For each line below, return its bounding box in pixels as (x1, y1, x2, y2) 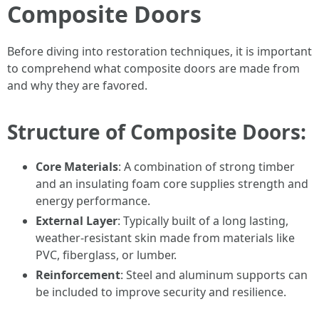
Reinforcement (36, 267, 120, 283)
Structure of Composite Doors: (7, 118, 306, 145)
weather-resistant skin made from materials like (36, 230, 295, 246)
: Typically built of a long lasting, (117, 213, 288, 229)
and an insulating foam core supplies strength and (36, 176, 308, 192)
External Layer (36, 213, 117, 229)
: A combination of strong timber (118, 159, 295, 174)
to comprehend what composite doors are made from (7, 61, 300, 76)
